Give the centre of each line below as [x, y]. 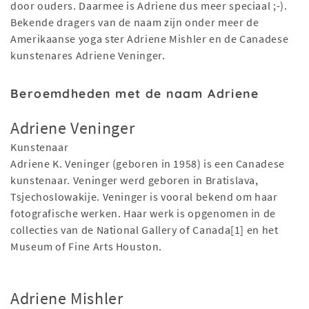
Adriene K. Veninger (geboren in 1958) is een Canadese [148, 164]
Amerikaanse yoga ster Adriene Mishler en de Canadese [150, 39]
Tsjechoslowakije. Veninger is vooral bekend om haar [144, 197]
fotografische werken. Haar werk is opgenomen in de [143, 213]
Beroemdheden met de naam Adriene [135, 93]
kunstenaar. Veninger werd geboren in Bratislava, [134, 180]
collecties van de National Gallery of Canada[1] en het [144, 230]
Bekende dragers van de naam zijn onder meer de [135, 22]
